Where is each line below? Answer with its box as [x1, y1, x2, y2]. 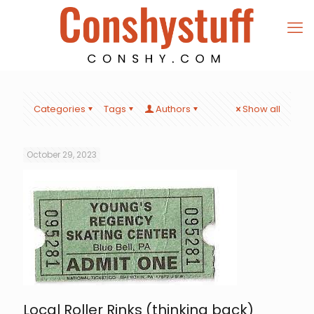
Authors [156, 102, 191, 116]
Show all [243, 102, 280, 116]
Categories [34, 102, 86, 116]
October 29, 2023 [27, 149, 97, 161]
